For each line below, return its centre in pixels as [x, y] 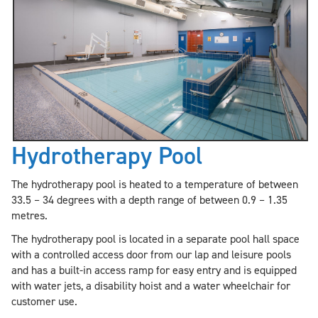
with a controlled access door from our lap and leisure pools [151, 254]
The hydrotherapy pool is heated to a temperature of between [155, 184]
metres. [29, 215]
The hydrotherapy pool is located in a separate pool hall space [155, 238]
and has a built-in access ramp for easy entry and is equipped [154, 270]
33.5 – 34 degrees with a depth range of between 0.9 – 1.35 [149, 199]
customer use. [46, 301]
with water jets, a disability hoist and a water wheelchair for [151, 285]
